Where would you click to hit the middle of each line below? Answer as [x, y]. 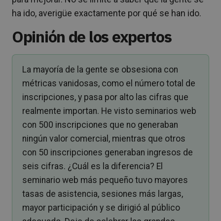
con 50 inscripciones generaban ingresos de [108, 152]
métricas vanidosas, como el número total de [109, 83]
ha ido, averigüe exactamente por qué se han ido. [107, 13]
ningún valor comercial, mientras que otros [104, 138]
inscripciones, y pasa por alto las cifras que [105, 97]
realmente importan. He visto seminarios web [109, 111]
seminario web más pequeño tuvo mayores [105, 180]
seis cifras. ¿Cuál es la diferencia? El [92, 166]
